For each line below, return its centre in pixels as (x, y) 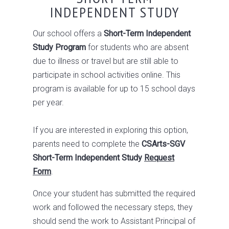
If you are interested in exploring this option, (110, 130)
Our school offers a (67, 33)
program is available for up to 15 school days (114, 89)
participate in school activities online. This (107, 75)
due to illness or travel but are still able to (106, 61)
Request (159, 158)
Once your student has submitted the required (114, 193)
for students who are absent (137, 47)
